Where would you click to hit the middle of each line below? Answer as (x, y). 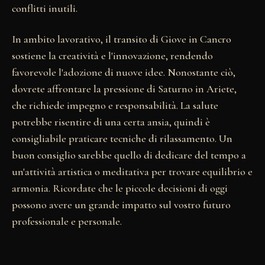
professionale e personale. (67, 222)
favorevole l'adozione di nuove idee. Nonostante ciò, (124, 72)
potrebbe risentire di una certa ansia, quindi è (111, 122)
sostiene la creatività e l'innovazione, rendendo (112, 56)
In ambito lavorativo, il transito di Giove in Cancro (122, 39)
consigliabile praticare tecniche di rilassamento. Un (122, 139)
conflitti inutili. (45, 9)
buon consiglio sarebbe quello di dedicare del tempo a (129, 155)
